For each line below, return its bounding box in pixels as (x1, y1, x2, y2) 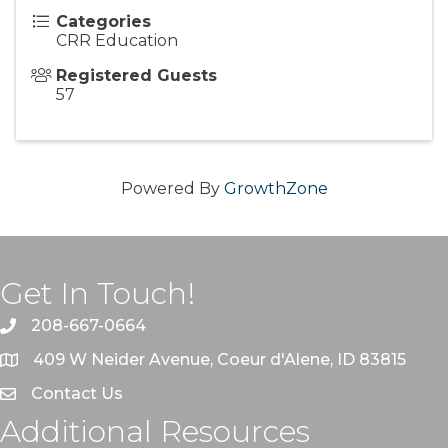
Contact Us (31, 384, 123, 404)
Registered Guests (56, 66, 217, 86)
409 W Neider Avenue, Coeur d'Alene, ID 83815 (33, 350, 406, 370)
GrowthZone (223, 179, 328, 199)
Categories (56, 12, 151, 32)
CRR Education (56, 31, 178, 51)
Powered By (120, 179, 224, 199)
